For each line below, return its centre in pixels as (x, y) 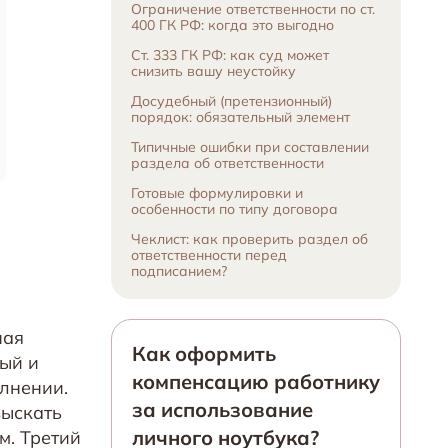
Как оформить (204, 353)
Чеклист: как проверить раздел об (249, 239)
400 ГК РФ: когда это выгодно (232, 25)
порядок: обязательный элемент (240, 117)
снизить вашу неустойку (213, 71)
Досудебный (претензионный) (231, 101)
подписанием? (179, 271)
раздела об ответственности (227, 163)
